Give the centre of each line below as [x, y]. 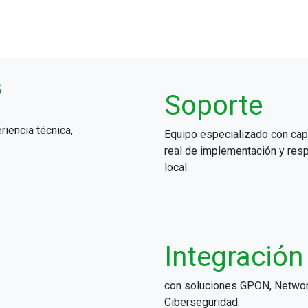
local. [177, 167]
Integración [234, 256]
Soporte [217, 105]
